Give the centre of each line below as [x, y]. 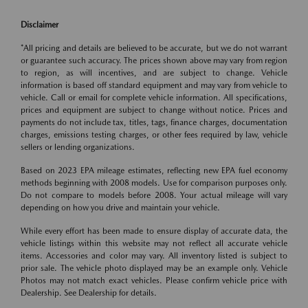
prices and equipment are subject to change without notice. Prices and [154, 110]
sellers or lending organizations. [78, 147]
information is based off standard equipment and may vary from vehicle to [154, 85]
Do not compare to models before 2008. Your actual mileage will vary [154, 195]
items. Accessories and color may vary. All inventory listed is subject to [154, 256]
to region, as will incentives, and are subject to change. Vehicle [154, 73]
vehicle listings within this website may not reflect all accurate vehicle [154, 243]
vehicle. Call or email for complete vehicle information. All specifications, [154, 98]
